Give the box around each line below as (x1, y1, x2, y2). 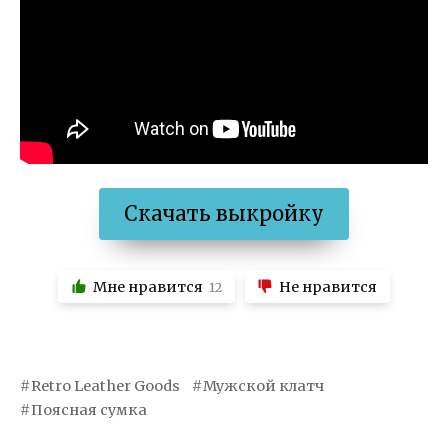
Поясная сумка (31, 401, 148, 420)
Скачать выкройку (124, 200, 324, 226)
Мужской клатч (203, 377, 325, 396)
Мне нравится (92, 278, 203, 297)
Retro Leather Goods (31, 377, 181, 396)
